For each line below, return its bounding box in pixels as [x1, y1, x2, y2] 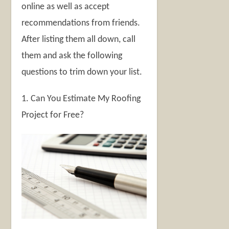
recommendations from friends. [21, 18, 141, 29]
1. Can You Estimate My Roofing [21, 94, 141, 104]
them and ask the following [21, 51, 123, 61]
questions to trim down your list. [21, 67, 143, 78]
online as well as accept [21, 2, 110, 12]
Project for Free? [21, 110, 84, 121]
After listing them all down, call [21, 35, 136, 45]
